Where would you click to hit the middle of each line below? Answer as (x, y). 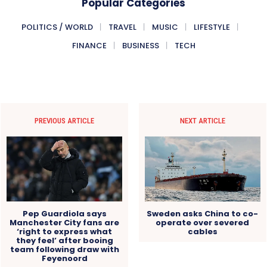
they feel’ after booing (64, 240)
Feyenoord (64, 258)
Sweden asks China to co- (203, 213)
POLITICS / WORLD (57, 27)
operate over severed (203, 222)
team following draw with (64, 249)
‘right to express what (65, 231)
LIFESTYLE (212, 27)
